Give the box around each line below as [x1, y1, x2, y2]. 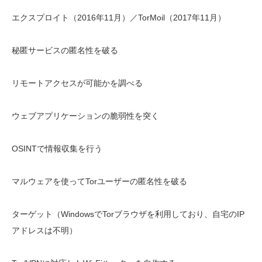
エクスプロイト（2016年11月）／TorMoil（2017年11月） [12, 13, 226, 22]
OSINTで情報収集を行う [12, 144, 102, 153]
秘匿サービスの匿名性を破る [12, 46, 118, 55]
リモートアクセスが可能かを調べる [12, 78, 143, 88]
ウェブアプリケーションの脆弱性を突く [12, 111, 159, 120]
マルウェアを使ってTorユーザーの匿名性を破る [12, 177, 187, 186]
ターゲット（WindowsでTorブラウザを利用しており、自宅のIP [12, 209, 244, 219]
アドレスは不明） [12, 226, 77, 235]
